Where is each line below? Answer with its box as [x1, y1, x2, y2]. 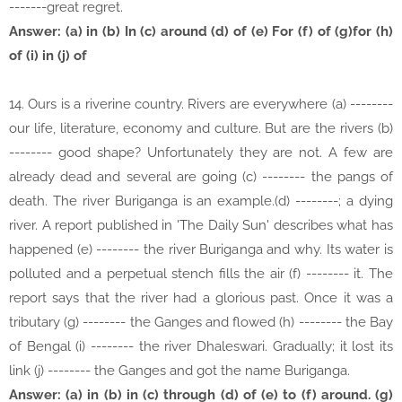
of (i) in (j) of [9, 48, 87, 65]
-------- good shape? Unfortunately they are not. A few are [9, 144, 393, 162]
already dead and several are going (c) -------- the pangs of [9, 169, 393, 186]
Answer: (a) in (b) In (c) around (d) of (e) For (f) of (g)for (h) [9, 23, 393, 40]
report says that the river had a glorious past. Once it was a [9, 290, 393, 307]
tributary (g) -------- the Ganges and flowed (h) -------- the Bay [9, 314, 393, 331]
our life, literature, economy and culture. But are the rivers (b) [9, 120, 393, 137]
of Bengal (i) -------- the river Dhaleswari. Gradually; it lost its [9, 338, 393, 355]
